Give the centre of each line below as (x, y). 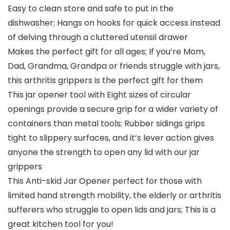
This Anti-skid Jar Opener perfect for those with (105, 181)
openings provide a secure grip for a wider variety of (113, 109)
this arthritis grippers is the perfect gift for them (105, 81)
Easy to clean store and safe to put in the (91, 9)
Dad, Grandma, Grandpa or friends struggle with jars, (114, 66)
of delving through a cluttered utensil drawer (98, 37)
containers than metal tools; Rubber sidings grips (106, 124)
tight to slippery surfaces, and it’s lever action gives (111, 138)
